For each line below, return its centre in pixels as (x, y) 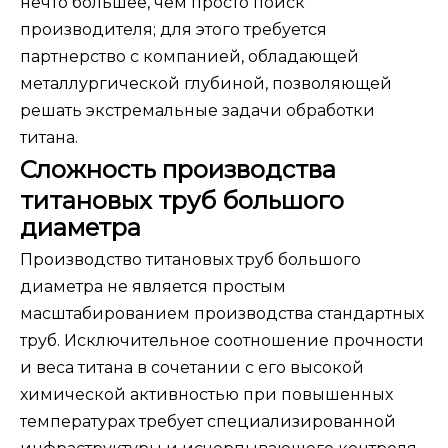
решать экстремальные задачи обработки (197, 111)
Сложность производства (178, 170)
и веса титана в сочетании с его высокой (192, 368)
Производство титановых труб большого (190, 260)
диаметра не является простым (153, 287)
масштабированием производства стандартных (222, 314)
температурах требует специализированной (208, 422)
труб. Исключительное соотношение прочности (222, 341)
